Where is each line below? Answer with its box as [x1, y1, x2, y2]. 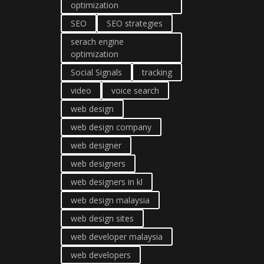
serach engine [71, 36, 124, 47]
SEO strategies [107, 18, 163, 29]
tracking [142, 67, 172, 78]
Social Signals [71, 67, 122, 78]
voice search [111, 85, 159, 96]
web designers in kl [71, 176, 143, 187]
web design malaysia [71, 194, 150, 206]
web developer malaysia [71, 231, 163, 242]
